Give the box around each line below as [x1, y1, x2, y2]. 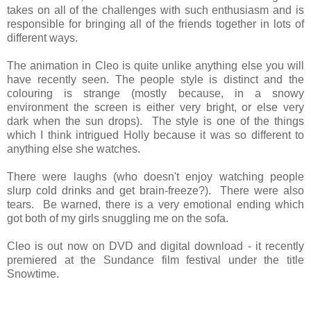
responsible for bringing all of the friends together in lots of [7, 18, 304, 31]
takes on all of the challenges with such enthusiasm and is [7, 4, 304, 17]
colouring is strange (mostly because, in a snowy [7, 87, 304, 100]
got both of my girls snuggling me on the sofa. [7, 212, 228, 225]
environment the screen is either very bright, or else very [7, 101, 304, 114]
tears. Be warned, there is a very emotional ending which [7, 199, 304, 211]
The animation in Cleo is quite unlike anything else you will [7, 60, 304, 72]
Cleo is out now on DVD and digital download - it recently [7, 240, 304, 253]
